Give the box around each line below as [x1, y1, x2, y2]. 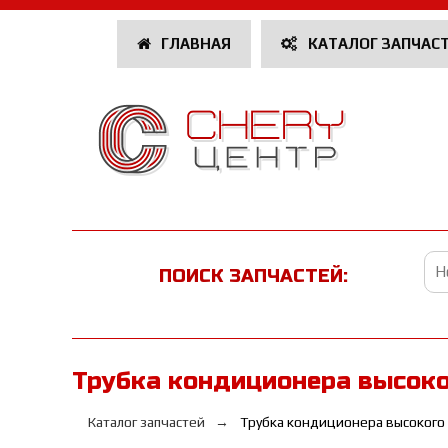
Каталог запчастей [88, 414, 205, 430]
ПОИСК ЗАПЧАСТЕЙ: [159, 265, 348, 287]
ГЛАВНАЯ [158, 35, 231, 52]
